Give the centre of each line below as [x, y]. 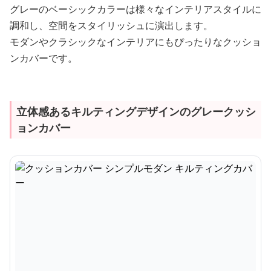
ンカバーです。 [44, 58]
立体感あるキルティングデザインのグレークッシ [136, 111]
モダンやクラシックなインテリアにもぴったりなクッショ [135, 42]
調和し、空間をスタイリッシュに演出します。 [111, 25]
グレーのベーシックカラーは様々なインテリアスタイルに [135, 9]
